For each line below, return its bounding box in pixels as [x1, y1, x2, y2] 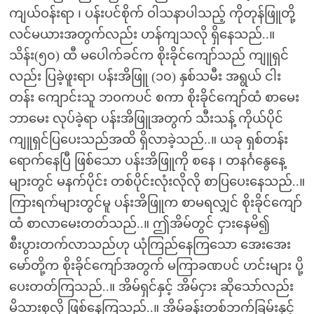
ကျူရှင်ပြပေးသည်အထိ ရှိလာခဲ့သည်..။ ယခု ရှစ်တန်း [8, 132, 288, 146]
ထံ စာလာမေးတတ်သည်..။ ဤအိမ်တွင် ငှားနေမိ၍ [8, 217, 270, 231]
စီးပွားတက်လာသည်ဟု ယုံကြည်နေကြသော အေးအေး [8, 238, 291, 252]
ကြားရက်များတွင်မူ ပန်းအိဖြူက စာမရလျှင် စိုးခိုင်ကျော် [8, 196, 302, 210]
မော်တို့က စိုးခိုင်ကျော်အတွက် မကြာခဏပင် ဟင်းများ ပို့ [8, 259, 303, 273]
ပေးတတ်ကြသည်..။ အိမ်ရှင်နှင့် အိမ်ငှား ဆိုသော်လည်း [8, 280, 294, 294]
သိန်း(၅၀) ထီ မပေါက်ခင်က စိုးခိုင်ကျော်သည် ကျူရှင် [8, 48, 289, 62]
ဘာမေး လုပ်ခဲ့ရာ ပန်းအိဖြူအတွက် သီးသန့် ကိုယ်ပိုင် [8, 111, 283, 125]
